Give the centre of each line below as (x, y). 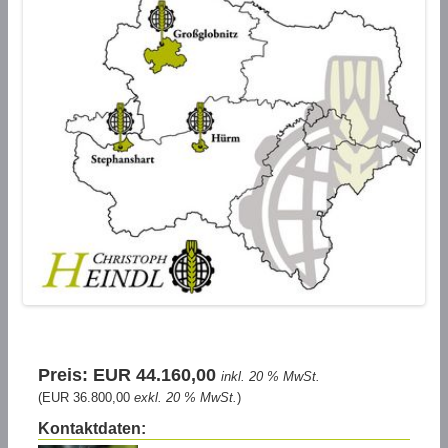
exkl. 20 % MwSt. (185, 397)
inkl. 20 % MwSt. (270, 376)
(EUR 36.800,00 (86, 397)
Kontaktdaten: (92, 428)
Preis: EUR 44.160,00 (129, 375)
